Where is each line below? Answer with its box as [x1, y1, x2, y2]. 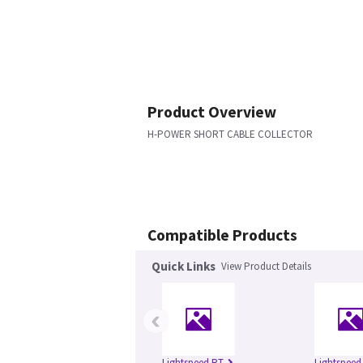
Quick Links [152, 258, 216, 274]
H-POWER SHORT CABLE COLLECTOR [147, 127, 313, 141]
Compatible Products [147, 225, 297, 245]
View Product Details [221, 259, 311, 273]
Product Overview [147, 102, 276, 122]
